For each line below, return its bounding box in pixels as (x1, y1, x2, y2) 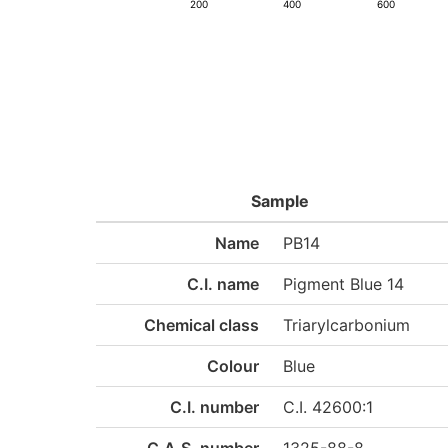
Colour (207, 356, 260, 376)
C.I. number (170, 397, 260, 417)
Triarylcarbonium (283, 315, 411, 335)
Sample (250, 191, 309, 211)
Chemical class (144, 315, 260, 335)
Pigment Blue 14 (283, 274, 405, 294)
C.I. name (187, 274, 260, 294)
